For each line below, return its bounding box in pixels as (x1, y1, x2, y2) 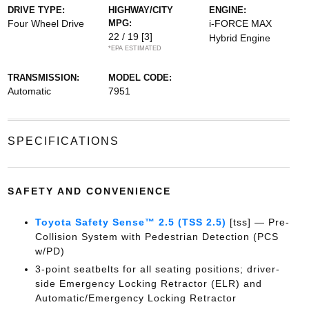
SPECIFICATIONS (7, 135, 119, 147)
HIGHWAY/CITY (108, 5, 173, 15)
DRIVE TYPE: (7, 5, 65, 15)
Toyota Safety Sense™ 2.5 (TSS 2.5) (34, 217, 226, 228)
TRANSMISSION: (7, 72, 79, 83)
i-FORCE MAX (209, 18, 272, 29)
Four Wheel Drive (7, 18, 84, 29)
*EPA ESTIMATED (108, 45, 161, 52)
